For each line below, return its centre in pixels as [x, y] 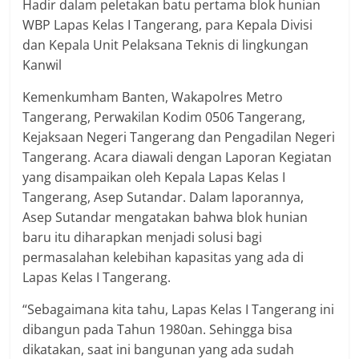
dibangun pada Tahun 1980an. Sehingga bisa [158, 330]
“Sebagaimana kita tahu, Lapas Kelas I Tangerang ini [179, 310]
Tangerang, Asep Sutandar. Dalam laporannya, [163, 198]
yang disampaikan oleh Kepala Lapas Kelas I [154, 177]
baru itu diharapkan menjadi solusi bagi [143, 238]
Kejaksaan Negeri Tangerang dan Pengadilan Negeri [179, 137]
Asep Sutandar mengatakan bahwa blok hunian [165, 218]
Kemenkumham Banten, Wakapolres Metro [153, 97]
